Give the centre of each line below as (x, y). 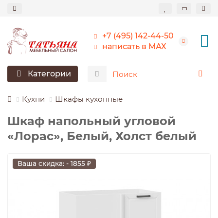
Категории (49, 74)
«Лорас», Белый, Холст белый (102, 136)
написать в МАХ (134, 46)
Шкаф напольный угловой (91, 121)
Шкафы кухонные (89, 99)
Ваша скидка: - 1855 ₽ (54, 164)
